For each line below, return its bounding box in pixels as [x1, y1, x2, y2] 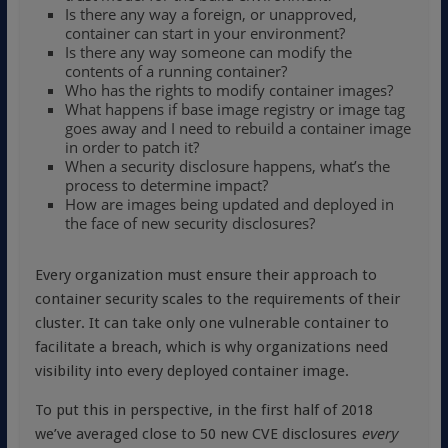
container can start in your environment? [64, 23, 345, 43]
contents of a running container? [64, 61, 287, 81]
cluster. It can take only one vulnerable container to [34, 314, 389, 332]
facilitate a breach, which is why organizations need [34, 338, 388, 356]
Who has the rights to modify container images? [64, 80, 393, 100]
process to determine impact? [64, 175, 268, 195]
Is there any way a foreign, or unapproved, [64, 4, 357, 24]
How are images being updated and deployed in [64, 194, 394, 214]
